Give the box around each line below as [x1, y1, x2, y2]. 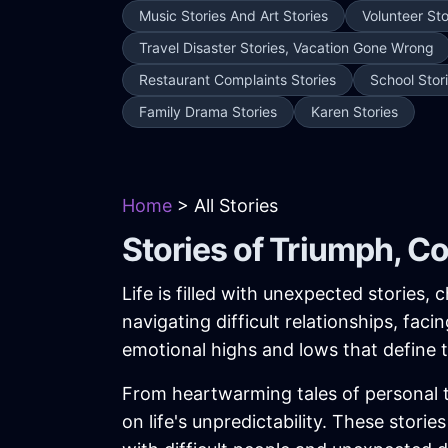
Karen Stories [311, 103, 398, 120]
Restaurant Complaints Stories [139, 71, 336, 88]
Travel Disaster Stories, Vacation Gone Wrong [139, 39, 434, 56]
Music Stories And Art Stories [139, 7, 328, 24]
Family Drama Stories [139, 103, 277, 120]
